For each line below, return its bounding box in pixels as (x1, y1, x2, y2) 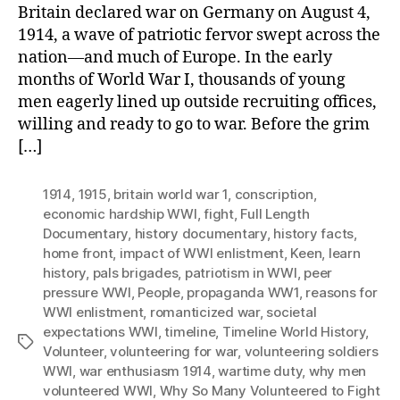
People (137, 283, 180, 301)
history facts (273, 224, 354, 242)
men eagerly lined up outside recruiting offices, (18, 91, 377, 112)
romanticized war (149, 303, 260, 321)
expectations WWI (43, 322, 158, 340)
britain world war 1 (113, 185, 229, 203)
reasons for (305, 283, 378, 301)
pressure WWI (43, 283, 131, 301)
